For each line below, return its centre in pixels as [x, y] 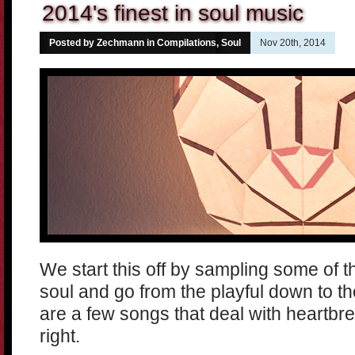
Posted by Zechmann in [103, 43]
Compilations [187, 43]
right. [60, 336]
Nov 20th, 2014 [293, 43]
